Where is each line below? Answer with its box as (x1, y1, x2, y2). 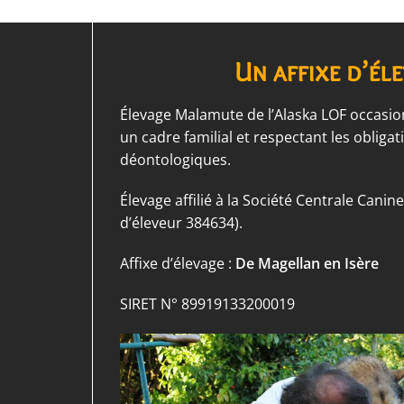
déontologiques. (120, 150, 231, 170)
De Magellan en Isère (235, 253, 379, 274)
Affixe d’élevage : (120, 253, 235, 274)
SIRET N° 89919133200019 (120, 294, 295, 315)
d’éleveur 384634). (120, 213, 243, 234)
